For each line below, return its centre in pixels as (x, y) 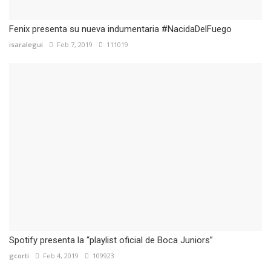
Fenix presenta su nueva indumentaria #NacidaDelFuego (120, 29)
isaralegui (26, 44)
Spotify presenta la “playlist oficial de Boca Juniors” (111, 240)
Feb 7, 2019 (73, 44)
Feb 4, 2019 (59, 256)
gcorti (19, 256)
